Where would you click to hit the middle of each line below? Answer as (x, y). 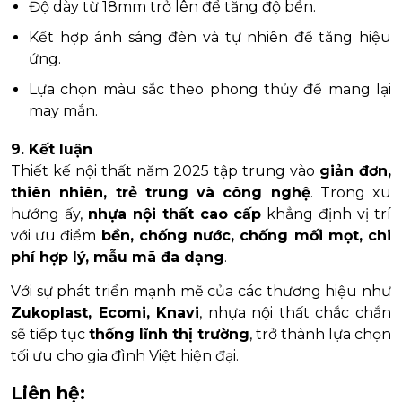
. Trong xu (350, 192)
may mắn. (63, 110)
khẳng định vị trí (327, 214)
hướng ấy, (49, 214)
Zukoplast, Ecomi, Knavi (105, 312)
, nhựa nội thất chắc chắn (296, 312)
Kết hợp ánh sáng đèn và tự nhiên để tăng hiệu (210, 37)
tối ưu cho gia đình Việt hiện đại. (125, 355)
